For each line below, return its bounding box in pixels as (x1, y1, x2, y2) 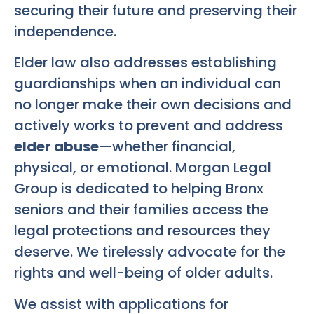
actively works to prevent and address (14, 116, 283, 136)
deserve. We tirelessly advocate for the (14, 242, 285, 262)
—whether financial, (99, 137, 235, 157)
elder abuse (14, 137, 99, 157)
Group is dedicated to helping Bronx (14, 179, 264, 199)
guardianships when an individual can (14, 74, 281, 94)
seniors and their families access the (14, 200, 268, 220)
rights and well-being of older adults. (14, 263, 273, 283)
